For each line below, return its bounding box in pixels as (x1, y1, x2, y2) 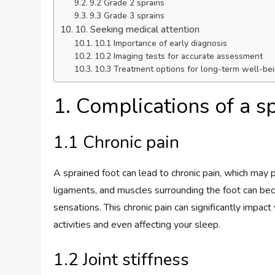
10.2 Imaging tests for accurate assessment (94, 50, 263, 63)
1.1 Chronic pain (53, 131, 180, 155)
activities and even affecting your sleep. (53, 218, 221, 232)
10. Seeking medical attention (75, 23, 200, 36)
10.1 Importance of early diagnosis (94, 37, 227, 50)
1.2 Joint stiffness (53, 248, 190, 272)
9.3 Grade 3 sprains (89, 10, 165, 22)
